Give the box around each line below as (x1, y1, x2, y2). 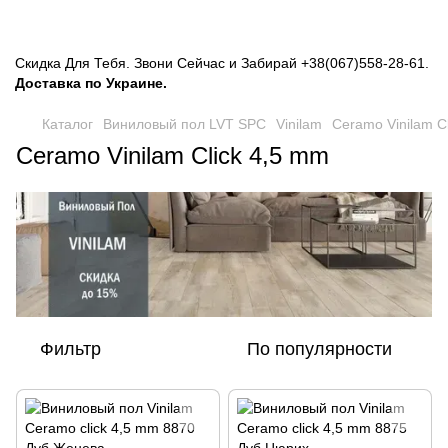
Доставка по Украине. (15, 75, 167, 91)
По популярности (247, 338, 392, 359)
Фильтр (40, 338, 101, 359)
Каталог (42, 116, 93, 132)
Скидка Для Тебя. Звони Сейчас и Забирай (15, 55, 301, 71)
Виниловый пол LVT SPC (103, 116, 266, 132)
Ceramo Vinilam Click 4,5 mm (16, 142, 329, 169)
